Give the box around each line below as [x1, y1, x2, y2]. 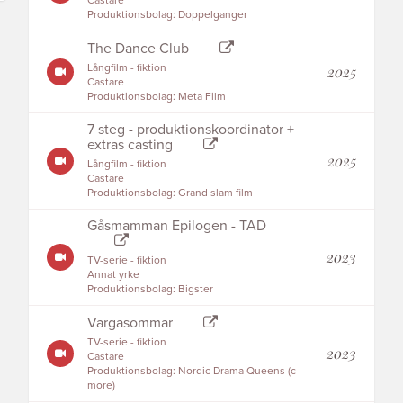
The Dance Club [87, 40, 190, 58]
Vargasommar [87, 314, 177, 332]
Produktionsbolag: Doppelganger [87, 8, 248, 21]
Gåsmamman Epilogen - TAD [87, 217, 267, 235]
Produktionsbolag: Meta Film [87, 90, 227, 103]
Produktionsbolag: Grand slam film [87, 186, 254, 199]
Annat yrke [87, 268, 140, 281]
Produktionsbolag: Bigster [87, 282, 214, 295]
